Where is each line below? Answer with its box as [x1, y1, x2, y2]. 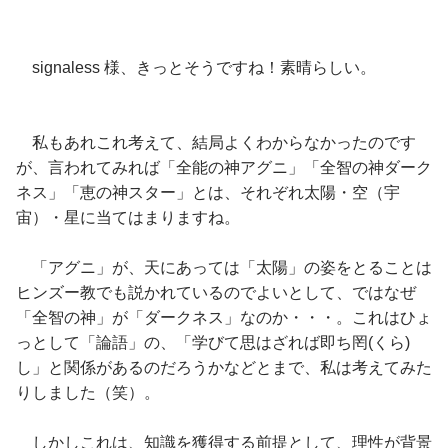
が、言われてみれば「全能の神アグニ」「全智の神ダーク [16, 158, 432, 176]
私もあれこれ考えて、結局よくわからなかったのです [16, 133, 416, 151]
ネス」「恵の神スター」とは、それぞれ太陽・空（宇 [16, 183, 400, 201]
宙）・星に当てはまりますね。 [16, 208, 240, 226]
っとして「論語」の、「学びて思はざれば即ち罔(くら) [16, 333, 410, 351]
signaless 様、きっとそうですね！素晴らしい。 [16, 58, 376, 76]
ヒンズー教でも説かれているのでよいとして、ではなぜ [16, 283, 416, 301]
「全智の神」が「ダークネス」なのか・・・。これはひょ [16, 308, 432, 326]
